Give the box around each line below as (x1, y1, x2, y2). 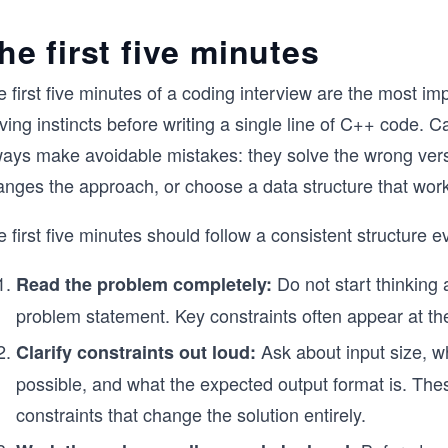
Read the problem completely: (16, 271, 272, 297)
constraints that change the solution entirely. (16, 401, 366, 427)
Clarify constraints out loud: (16, 339, 256, 365)
